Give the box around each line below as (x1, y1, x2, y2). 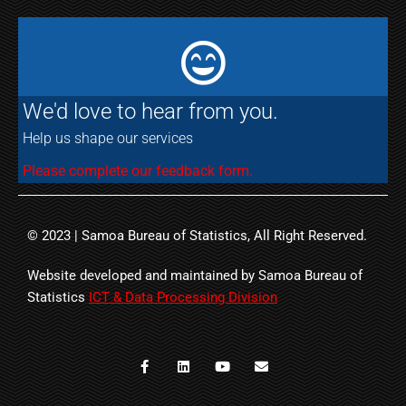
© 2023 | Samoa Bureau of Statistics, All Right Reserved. (27, 227, 367, 244)
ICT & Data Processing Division (89, 289, 277, 305)
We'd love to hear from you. (23, 99, 278, 124)
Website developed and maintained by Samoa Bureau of (27, 267, 362, 284)
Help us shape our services (23, 130, 193, 147)
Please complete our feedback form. (23, 162, 253, 179)
